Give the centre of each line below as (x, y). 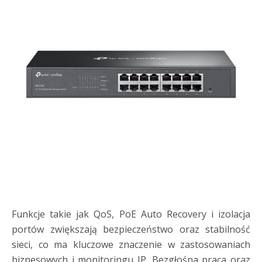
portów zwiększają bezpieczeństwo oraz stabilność (131, 229)
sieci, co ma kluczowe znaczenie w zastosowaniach (131, 244)
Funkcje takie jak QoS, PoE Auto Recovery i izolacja (131, 214)
